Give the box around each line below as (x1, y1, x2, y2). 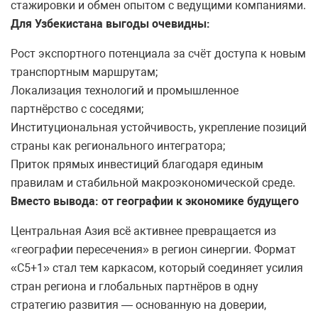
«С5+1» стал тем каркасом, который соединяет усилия (11, 261, 303, 275)
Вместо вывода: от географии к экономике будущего (11, 194, 299, 209)
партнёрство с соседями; (11, 102, 143, 116)
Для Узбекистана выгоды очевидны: (11, 17, 210, 31)
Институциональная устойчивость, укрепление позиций (11, 121, 307, 135)
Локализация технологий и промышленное (11, 84, 238, 98)
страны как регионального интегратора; (11, 139, 225, 153)
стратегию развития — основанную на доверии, (11, 298, 266, 312)
